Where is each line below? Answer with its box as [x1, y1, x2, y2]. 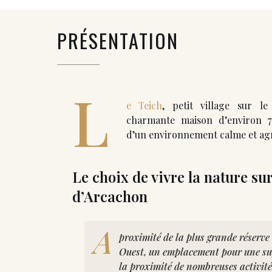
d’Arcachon [72, 186, 148, 206]
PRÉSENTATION [57, 25, 178, 55]
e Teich [126, 98, 162, 112]
